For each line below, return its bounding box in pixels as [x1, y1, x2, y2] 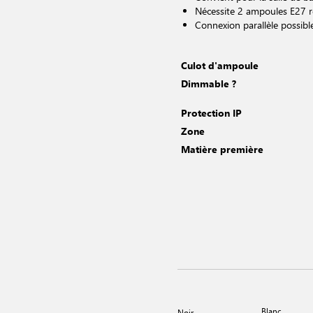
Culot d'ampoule [181, 59, 259, 72]
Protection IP [181, 106, 242, 119]
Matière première [181, 143, 263, 156]
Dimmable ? [181, 77, 236, 90]
